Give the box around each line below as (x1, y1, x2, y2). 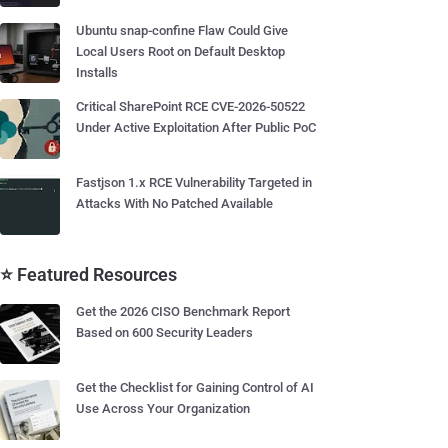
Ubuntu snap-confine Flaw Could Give (76, 23, 288, 38)
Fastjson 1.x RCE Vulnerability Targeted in (76, 175, 312, 190)
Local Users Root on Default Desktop (76, 44, 285, 59)
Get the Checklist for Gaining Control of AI (76, 380, 314, 395)
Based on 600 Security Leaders (76, 325, 253, 340)
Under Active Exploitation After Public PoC (76, 120, 316, 135)
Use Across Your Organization (76, 401, 250, 416)
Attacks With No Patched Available (76, 196, 273, 211)
